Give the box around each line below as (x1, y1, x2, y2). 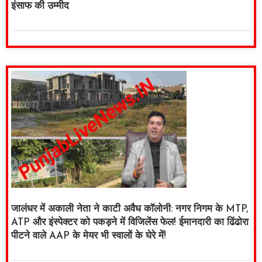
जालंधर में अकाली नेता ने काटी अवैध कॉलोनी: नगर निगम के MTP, (11, 204, 248, 215)
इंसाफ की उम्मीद (11, 1, 69, 12)
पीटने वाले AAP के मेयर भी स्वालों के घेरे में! (11, 231, 166, 242)
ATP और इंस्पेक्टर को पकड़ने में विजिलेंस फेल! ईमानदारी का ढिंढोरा (11, 218, 249, 228)
